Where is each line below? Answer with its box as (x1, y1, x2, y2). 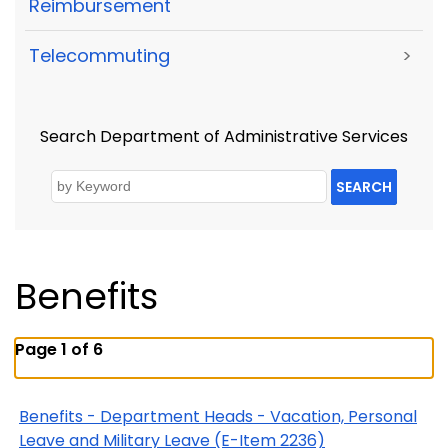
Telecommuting (29, 43, 170, 69)
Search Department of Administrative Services (40, 125, 408, 149)
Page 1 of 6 (15, 337, 103, 361)
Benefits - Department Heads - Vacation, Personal (19, 404, 417, 428)
